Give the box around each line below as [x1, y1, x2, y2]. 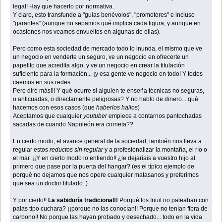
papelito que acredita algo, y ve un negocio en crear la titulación [13, 61, 185, 69]
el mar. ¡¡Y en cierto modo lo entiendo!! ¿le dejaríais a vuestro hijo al [13, 154, 196, 162]
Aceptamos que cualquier [13, 112, 84, 119]
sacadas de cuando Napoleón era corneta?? [13, 120, 134, 128]
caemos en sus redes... [13, 78, 75, 86]
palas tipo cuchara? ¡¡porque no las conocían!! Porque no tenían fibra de [13, 205, 208, 212]
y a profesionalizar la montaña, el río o [103, 146, 208, 153]
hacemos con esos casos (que [13, 104, 97, 111]
